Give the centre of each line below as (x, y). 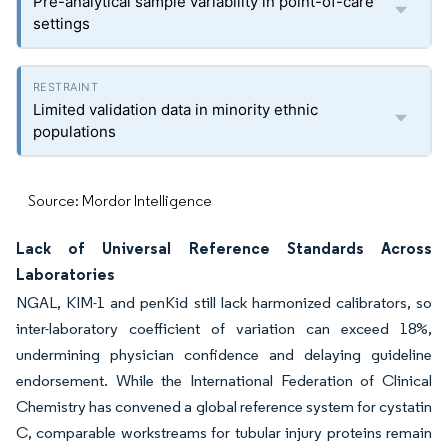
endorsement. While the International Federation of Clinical (224, 381)
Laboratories (65, 274)
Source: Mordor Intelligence (120, 201)
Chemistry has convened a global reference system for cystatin (224, 407)
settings (61, 24)
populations (74, 132)
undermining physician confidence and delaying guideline (224, 355)
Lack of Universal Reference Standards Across (224, 248)
